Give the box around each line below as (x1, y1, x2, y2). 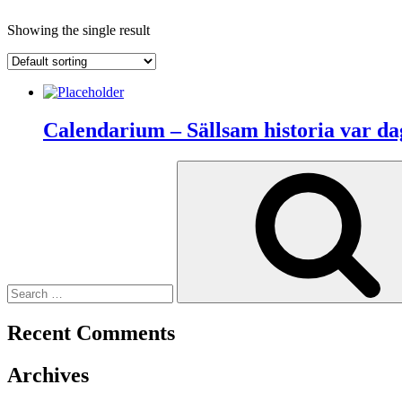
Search (6, 159, 45, 175)
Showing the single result (7, 22, 150, 38)
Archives (7, 363, 89, 387)
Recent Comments (7, 320, 175, 345)
